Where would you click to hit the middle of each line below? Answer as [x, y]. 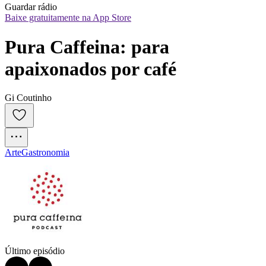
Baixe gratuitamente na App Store [68, 18]
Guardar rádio [31, 7]
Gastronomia [45, 153]
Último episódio [35, 251]
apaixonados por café [91, 69]
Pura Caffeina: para [87, 47]
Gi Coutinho [28, 98]
